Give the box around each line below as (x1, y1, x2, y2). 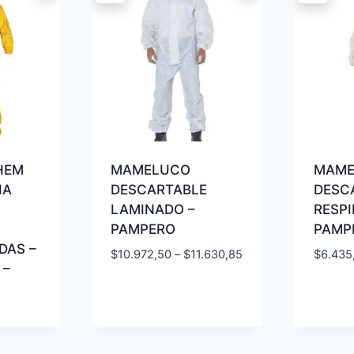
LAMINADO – (111, 201, 196, 218)
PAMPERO (111, 221, 176, 238)
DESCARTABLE (111, 182, 208, 198)
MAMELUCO (111, 162, 191, 179)
